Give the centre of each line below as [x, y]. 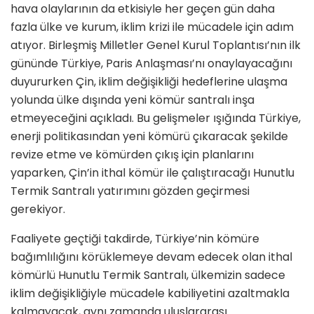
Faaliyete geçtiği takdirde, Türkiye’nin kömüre [135, 238]
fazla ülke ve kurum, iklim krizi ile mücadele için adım [152, 27]
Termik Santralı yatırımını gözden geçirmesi [130, 191]
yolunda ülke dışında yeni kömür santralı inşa [132, 100]
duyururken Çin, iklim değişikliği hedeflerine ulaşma [149, 81]
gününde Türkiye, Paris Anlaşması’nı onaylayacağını [151, 63]
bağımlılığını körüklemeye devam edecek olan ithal [151, 257]
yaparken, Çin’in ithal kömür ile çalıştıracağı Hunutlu [152, 172]
